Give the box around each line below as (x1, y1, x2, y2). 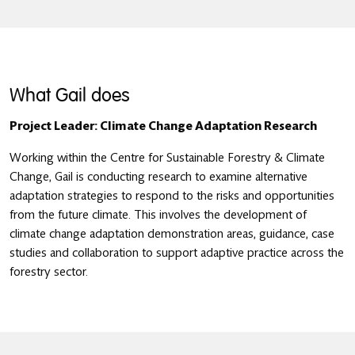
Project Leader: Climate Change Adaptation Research (10, 119, 317, 133)
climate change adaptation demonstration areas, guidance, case (10, 227, 334, 241)
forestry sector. (10, 265, 88, 279)
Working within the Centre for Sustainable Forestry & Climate (10, 151, 325, 165)
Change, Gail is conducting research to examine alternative (10, 170, 307, 184)
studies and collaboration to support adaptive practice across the (10, 246, 344, 260)
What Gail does (10, 84, 130, 107)
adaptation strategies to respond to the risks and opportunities (10, 189, 334, 203)
